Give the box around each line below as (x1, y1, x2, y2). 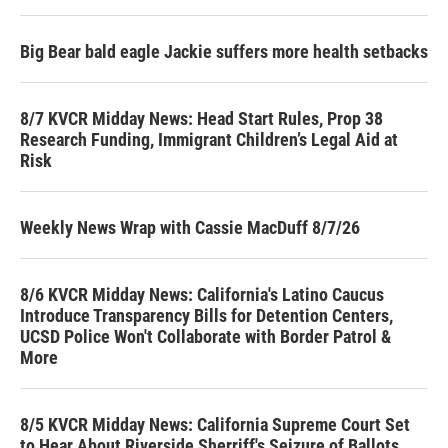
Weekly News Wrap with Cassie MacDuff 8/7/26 (20, 216, 360, 238)
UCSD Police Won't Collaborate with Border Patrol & (20, 325, 391, 347)
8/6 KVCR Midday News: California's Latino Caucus (20, 283, 384, 305)
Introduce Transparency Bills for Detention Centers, (20, 304, 393, 326)
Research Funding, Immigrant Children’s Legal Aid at (20, 128, 398, 150)
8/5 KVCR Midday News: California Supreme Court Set (20, 413, 410, 435)
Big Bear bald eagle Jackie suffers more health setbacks (20, 40, 428, 62)
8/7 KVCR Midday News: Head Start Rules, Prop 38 (20, 107, 383, 129)
